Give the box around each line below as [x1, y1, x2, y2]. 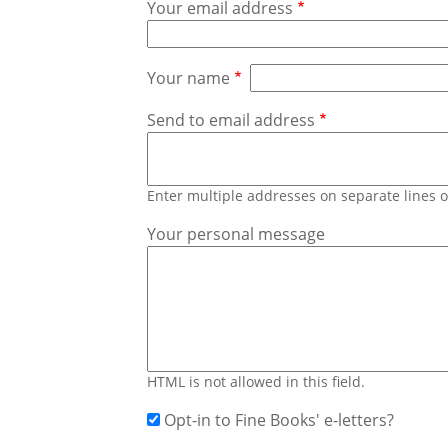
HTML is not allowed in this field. [147, 371, 365, 391]
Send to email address [147, 108, 315, 131]
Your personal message [147, 222, 325, 245]
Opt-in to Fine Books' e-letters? [164, 408, 394, 431]
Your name [147, 66, 230, 89]
